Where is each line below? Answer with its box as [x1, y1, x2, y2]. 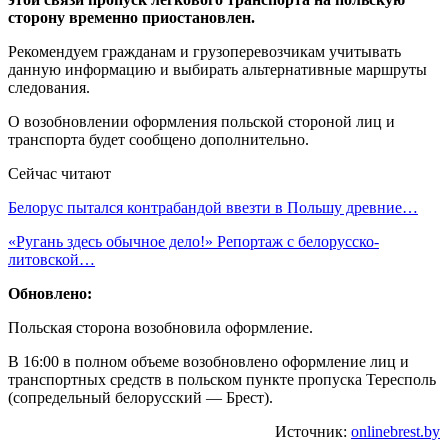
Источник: [275, 422, 351, 440]
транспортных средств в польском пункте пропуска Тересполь [8, 370, 436, 388]
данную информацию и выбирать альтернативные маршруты [8, 60, 427, 78]
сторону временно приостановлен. [8, 8, 255, 26]
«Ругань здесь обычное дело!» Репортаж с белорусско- [8, 232, 379, 250]
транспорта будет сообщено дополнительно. [8, 130, 309, 148]
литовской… [8, 250, 95, 268]
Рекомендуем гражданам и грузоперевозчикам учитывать [8, 42, 401, 60]
